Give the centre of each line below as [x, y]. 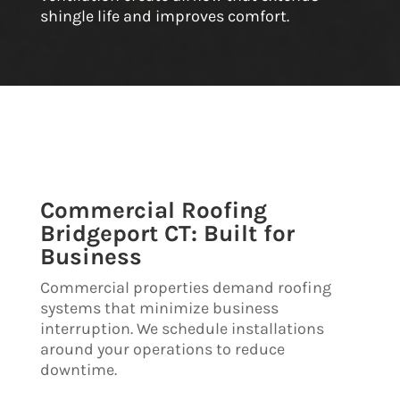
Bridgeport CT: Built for [167, 233]
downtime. [78, 369]
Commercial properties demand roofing [185, 287]
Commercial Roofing [153, 210]
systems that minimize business [159, 308]
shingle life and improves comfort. [164, 16]
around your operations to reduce [162, 349]
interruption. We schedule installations [182, 328]
